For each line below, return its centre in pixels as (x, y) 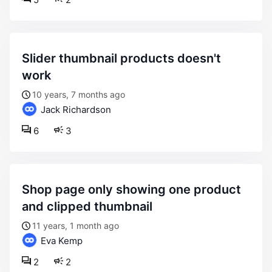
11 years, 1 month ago (76, 226)
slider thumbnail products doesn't (26, 58)
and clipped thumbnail (87, 206)
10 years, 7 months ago (79, 94)
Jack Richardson (75, 110)
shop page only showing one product (26, 189)
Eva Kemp (60, 241)
